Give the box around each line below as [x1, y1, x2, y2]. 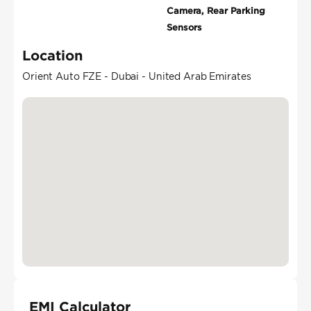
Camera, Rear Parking [167, 6, 265, 17]
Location [22, 47, 83, 63]
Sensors [167, 22, 203, 33]
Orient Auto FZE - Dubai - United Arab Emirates [22, 70, 251, 83]
